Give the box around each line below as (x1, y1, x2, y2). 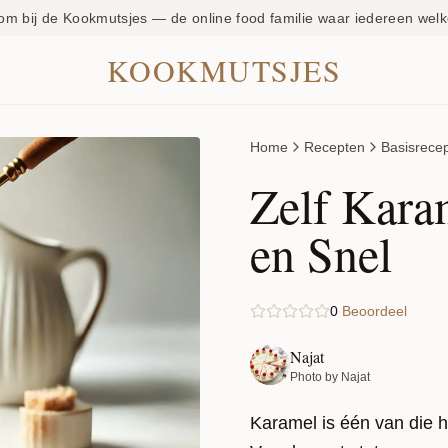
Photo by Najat (290, 370, 370, 384)
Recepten (304, 139, 365, 155)
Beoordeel (342, 303, 407, 319)
